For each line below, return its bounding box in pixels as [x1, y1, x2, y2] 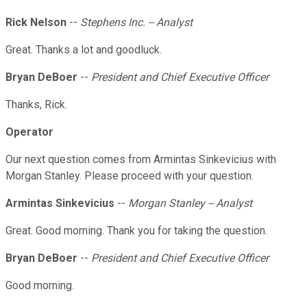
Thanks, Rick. [5, 98, 67, 112]
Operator [5, 125, 53, 139]
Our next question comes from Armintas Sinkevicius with [5, 153, 276, 167]
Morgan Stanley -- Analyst [128, 197, 252, 210]
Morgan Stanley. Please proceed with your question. [5, 169, 254, 183]
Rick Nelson [5, 16, 66, 29]
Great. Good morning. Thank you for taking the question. [5, 224, 267, 238]
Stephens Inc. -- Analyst [80, 16, 193, 29]
